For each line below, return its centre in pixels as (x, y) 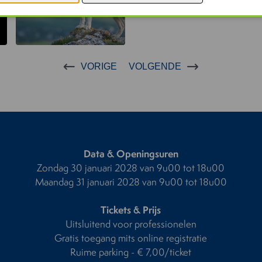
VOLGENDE (155, 66)
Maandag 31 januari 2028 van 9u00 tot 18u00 (131, 181)
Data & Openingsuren (131, 153)
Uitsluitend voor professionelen (131, 223)
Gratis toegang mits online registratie (131, 237)
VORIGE (99, 66)
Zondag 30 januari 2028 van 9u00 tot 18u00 (131, 167)
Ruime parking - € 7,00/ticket (131, 251)
